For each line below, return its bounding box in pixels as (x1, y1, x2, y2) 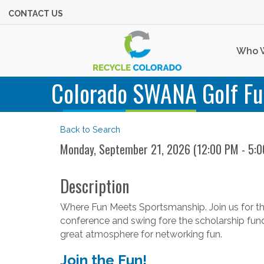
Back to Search (60, 124, 120, 135)
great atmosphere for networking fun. (60, 229, 225, 240)
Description (60, 174, 129, 199)
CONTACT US (8, 8, 63, 18)
